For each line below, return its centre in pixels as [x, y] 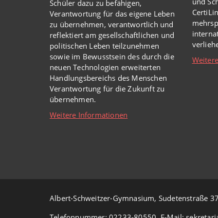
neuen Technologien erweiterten [105, 67]
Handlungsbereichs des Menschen [108, 78]
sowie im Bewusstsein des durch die [112, 57]
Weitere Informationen [89, 115]
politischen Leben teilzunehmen [104, 46]
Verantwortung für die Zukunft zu [107, 89]
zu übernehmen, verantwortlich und [112, 25]
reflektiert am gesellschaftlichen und [112, 35]
